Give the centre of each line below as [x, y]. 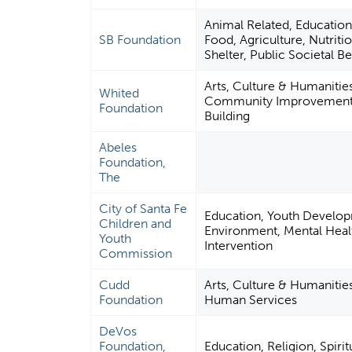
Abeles [118, 148]
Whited [119, 93]
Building [227, 116]
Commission [136, 254]
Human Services [251, 300]
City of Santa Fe [143, 209]
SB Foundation [140, 40]
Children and [136, 224]
